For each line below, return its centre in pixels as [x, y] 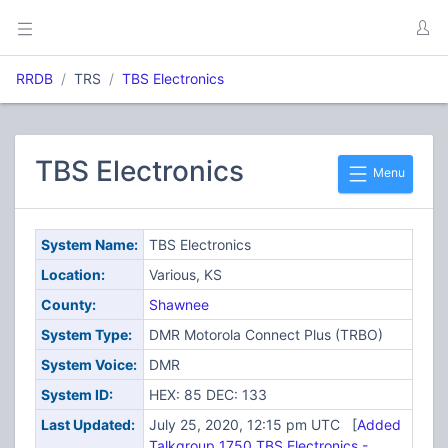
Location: [72, 274]
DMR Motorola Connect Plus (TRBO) [265, 334]
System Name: [89, 244]
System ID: [76, 394]
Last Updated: [87, 424]
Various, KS [185, 274]
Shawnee [178, 304]
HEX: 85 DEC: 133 [207, 394]
